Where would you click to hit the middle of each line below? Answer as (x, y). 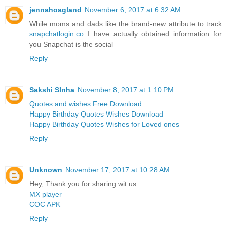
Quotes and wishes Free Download (86, 104)
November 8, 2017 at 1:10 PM (126, 90)
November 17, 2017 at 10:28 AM (118, 170)
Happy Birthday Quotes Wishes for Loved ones (104, 124)
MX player (46, 194)
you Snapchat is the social (71, 44)
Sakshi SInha (52, 90)
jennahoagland (55, 10)
